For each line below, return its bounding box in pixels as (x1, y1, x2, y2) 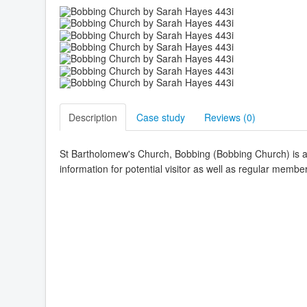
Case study (136, 110, 185, 124)
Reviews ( (204, 110, 247, 124)
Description (69, 110, 117, 124)
